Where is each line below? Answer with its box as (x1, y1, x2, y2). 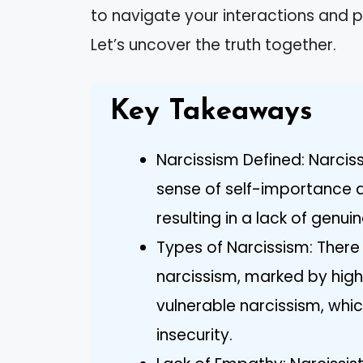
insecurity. (156, 324, 233, 347)
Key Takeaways (110, 98, 313, 127)
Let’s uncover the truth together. (91, 33, 336, 56)
